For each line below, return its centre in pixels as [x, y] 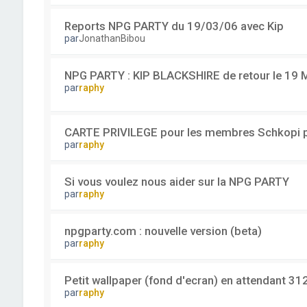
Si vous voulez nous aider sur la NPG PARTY [176, 182]
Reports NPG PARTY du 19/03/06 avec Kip [174, 26]
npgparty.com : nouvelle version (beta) [163, 231]
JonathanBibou [112, 38]
